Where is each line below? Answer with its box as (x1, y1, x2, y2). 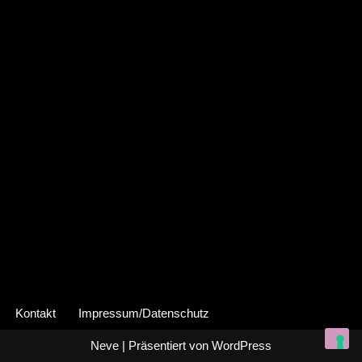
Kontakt (15, 306, 56, 320)
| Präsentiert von (119, 339, 212, 352)
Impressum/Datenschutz (78, 306, 209, 320)
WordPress (212, 339, 271, 352)
